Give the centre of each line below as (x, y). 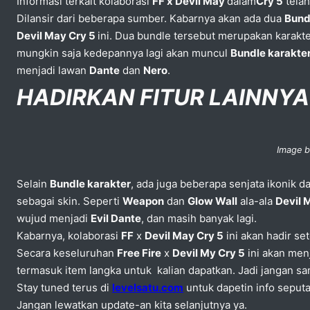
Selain (33, 183)
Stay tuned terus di (64, 287)
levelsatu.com (148, 287)
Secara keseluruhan (67, 253)
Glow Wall (212, 201)
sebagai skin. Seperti (70, 201)
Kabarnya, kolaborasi (69, 235)
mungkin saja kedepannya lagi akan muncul (124, 53)
